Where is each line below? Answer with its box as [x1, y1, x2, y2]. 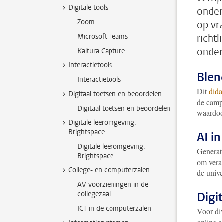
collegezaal [77, 189, 111, 199]
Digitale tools [68, 3, 108, 12]
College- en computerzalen [68, 166, 150, 175]
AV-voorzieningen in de [77, 180, 148, 189]
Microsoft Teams [77, 32, 128, 41]
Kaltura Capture [77, 46, 125, 55]
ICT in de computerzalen [77, 204, 151, 213]
